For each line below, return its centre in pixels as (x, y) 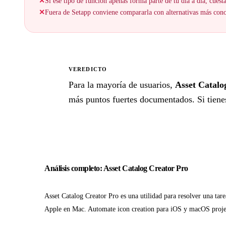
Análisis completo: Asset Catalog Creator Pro (116, 168)
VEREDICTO (88, 69)
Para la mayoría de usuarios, (122, 85)
